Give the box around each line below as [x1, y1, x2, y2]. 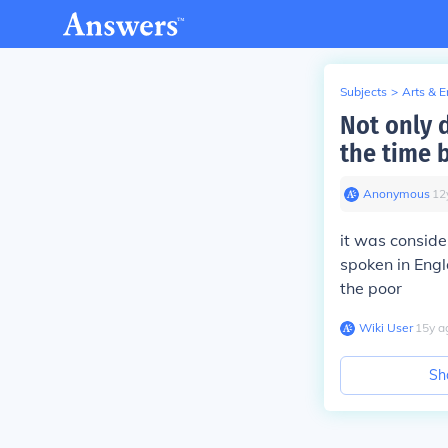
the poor [340, 278, 402, 298]
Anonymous [363, 186, 430, 201]
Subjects [340, 84, 387, 99]
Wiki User [359, 320, 413, 335]
